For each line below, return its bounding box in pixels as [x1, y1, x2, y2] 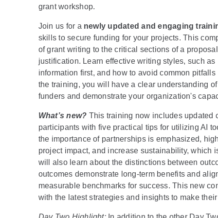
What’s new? [38, 111, 87, 120]
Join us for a [38, 21, 84, 30]
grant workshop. [38, 2, 97, 11]
